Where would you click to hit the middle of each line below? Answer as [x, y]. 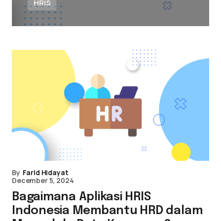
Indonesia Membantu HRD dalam [107, 211]
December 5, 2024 [43, 180]
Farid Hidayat [45, 172]
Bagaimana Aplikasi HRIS [81, 197]
